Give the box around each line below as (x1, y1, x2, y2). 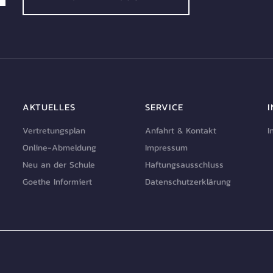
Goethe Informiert (23, 175, 93, 189)
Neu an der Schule (23, 158, 96, 172)
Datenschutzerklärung (144, 175, 231, 189)
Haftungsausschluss (144, 158, 224, 172)
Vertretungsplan (23, 124, 86, 138)
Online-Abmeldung (23, 141, 97, 155)
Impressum (144, 141, 188, 155)
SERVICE (144, 100, 183, 115)
